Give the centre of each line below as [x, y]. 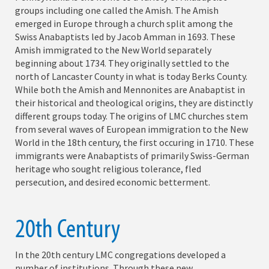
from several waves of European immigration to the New [131, 129]
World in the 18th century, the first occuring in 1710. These [134, 143]
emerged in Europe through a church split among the [124, 24]
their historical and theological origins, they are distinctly [134, 103]
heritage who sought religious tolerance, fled [108, 169]
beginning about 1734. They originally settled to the [122, 63]
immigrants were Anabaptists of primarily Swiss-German [132, 156]
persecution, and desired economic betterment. [113, 182]
